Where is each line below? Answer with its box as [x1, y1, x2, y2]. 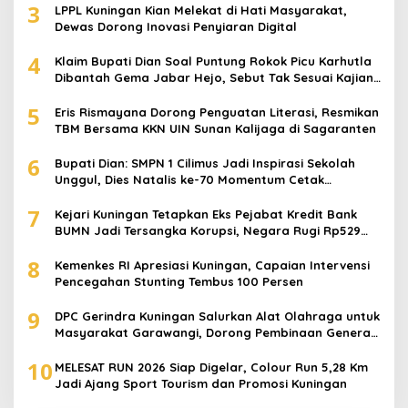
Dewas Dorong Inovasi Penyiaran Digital [55, 19, 297, 35]
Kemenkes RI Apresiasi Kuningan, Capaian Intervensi [55, 258, 370, 273]
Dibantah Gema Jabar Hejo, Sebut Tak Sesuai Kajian [55, 70, 373, 86]
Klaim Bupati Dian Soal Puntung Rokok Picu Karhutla [55, 54, 372, 69]
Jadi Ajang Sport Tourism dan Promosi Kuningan [55, 376, 347, 392]
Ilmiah [55, 87, 91, 102]
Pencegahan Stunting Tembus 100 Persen [55, 274, 303, 290]
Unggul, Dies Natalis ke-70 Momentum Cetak [55, 172, 324, 188]
